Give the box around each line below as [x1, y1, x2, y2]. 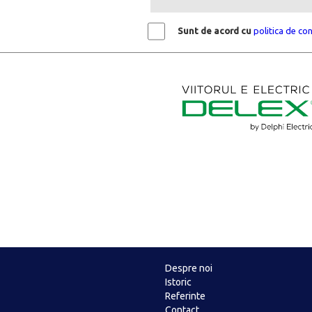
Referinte [165, 290, 206, 302]
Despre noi [165, 263, 213, 274]
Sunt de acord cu [177, 26, 251, 36]
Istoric [165, 276, 192, 288]
